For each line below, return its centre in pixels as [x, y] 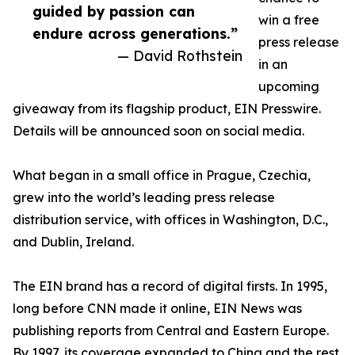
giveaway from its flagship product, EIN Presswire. [167, 109]
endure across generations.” [135, 33]
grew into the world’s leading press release [144, 197]
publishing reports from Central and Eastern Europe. [171, 330]
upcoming [289, 86]
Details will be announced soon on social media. [158, 131]
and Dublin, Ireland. [73, 242]
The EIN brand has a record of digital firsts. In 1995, [170, 286]
